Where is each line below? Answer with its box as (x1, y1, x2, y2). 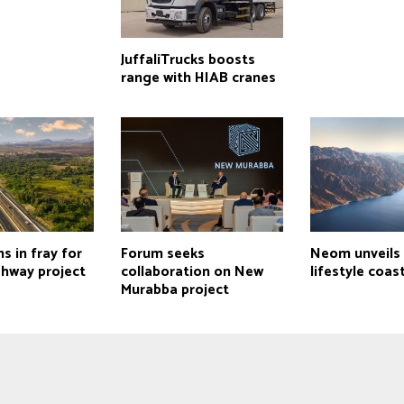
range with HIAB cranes (120, 65, 276, 90)
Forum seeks (120, 241, 205, 266)
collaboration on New (120, 259, 263, 284)
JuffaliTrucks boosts (120, 47, 255, 72)
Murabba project (120, 277, 229, 302)
